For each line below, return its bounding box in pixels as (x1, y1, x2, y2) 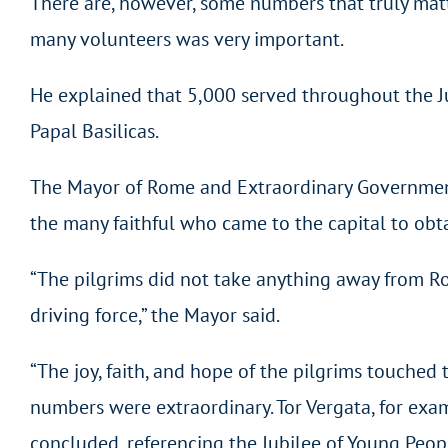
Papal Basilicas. (30, 118, 159, 145)
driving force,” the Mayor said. (30, 302, 280, 329)
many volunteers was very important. (30, 26, 344, 53)
